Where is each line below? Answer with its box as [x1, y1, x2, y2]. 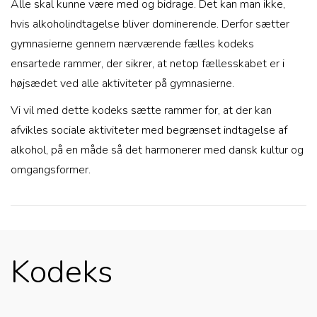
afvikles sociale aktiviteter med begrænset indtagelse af [11, 122, 287, 138]
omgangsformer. [11, 162, 91, 178]
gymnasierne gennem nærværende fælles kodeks [11, 36, 254, 52]
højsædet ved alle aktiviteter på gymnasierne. [11, 76, 234, 91]
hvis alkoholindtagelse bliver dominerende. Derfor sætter [11, 16, 289, 32]
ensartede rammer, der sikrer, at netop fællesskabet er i [11, 56, 284, 71]
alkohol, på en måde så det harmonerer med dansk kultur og [11, 142, 304, 158]
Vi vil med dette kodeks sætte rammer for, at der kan [11, 103, 272, 118]
